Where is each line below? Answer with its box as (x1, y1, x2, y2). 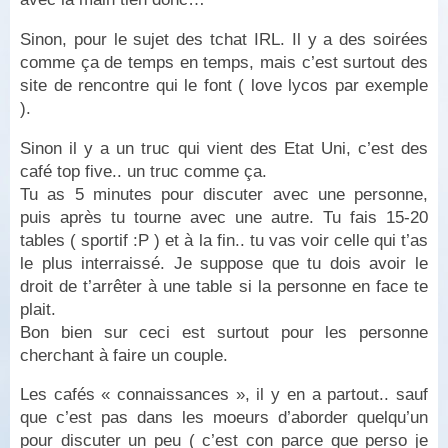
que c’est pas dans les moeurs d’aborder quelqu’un (20, 408, 428, 428)
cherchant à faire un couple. (20, 345, 228, 365)
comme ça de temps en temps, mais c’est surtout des (20, 52, 428, 72)
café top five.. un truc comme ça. (20, 161, 267, 181)
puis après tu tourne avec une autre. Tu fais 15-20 (20, 207, 428, 227)
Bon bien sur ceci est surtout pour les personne (20, 322, 428, 342)
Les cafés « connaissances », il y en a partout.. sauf (20, 385, 428, 405)
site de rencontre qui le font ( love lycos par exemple (20, 75, 428, 95)
